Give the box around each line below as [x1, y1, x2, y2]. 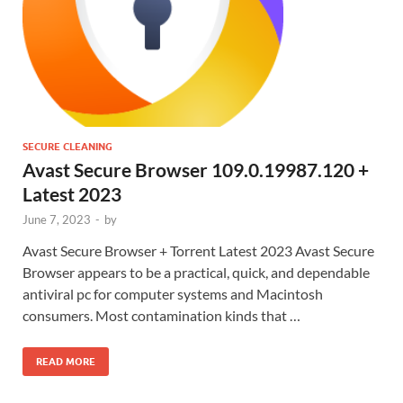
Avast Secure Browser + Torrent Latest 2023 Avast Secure [22, 242, 374, 260]
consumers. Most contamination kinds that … [22, 307, 300, 325]
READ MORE [36, 355, 95, 369]
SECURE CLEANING [22, 140, 112, 154]
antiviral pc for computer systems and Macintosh [22, 285, 323, 303]
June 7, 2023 [22, 212, 91, 228]
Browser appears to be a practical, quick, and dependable [22, 264, 370, 282]
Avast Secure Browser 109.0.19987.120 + [22, 158, 369, 182]
